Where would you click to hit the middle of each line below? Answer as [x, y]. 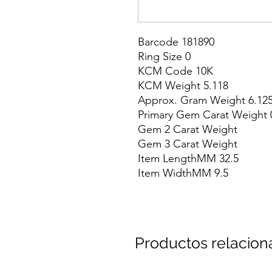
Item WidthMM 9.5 [183, 173]
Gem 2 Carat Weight [188, 130]
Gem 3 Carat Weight [188, 144]
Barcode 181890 [176, 42]
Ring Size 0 [164, 57]
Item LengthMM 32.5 [188, 159]
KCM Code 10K [175, 71]
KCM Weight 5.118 [183, 86]
